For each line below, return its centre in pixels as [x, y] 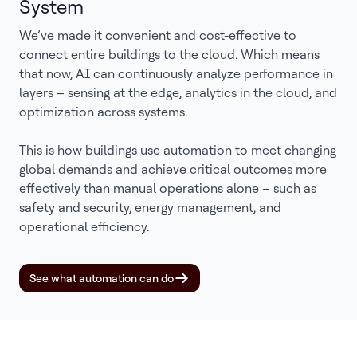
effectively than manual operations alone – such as [168, 188]
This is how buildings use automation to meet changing [178, 150]
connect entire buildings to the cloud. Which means [169, 55]
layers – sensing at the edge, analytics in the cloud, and [178, 93]
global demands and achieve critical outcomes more [173, 169]
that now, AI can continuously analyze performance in [176, 74]
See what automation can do [102, 278]
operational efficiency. [84, 227]
